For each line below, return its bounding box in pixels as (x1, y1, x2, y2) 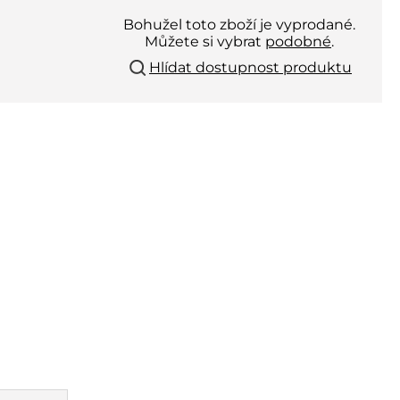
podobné (265, 33, 331, 50)
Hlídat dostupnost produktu (149, 59, 352, 76)
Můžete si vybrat (145, 33, 265, 50)
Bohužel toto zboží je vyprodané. (123, 16, 355, 33)
